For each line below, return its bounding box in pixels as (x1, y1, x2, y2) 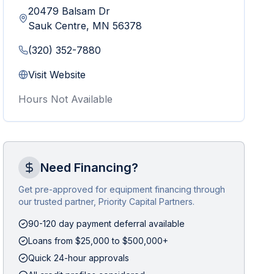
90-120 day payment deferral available (28, 218, 185, 229)
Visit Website (28, 68, 86, 81)
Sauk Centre (28, 20, 87, 32)
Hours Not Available (18, 93, 113, 105)
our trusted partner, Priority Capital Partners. (18, 196, 195, 207)
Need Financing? (40, 160, 139, 175)
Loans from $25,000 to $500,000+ (28, 235, 169, 246)
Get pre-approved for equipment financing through (18, 184, 226, 194)
